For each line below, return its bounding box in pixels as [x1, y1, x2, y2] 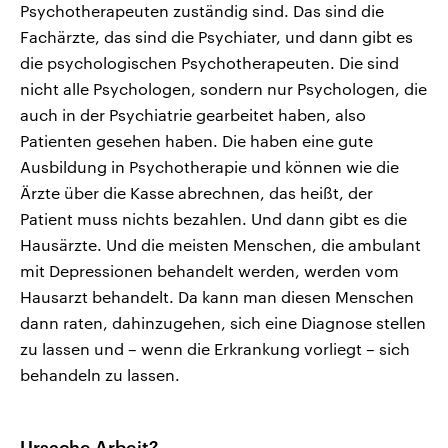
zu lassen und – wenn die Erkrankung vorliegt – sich [20, 339, 410, 359]
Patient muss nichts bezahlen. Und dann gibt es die [20, 209, 407, 229]
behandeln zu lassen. [20, 365, 180, 385]
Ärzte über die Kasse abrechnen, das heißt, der [20, 183, 373, 203]
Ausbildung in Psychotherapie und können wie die [20, 157, 399, 177]
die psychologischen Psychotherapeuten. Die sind [20, 53, 399, 73]
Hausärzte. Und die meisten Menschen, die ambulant [20, 235, 421, 255]
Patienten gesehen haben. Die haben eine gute [20, 131, 373, 151]
